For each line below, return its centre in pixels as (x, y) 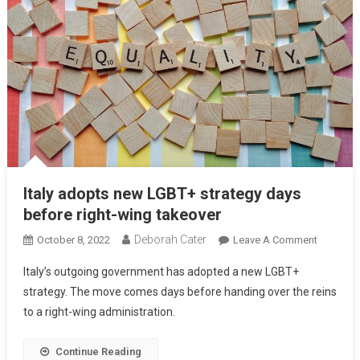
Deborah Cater (170, 239)
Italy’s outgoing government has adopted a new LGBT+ (161, 271)
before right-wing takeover (122, 214)
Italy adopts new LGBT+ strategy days (162, 193)
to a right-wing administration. (99, 311)
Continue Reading (98, 351)
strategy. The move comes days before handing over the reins (180, 291)
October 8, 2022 (73, 239)
